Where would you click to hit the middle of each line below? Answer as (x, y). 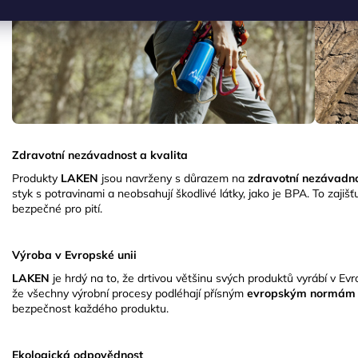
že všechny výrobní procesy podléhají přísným (129, 294)
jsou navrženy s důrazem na (173, 179)
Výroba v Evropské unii (74, 255)
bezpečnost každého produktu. (90, 309)
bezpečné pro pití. (57, 209)
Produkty (36, 179)
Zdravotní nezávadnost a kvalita (100, 155)
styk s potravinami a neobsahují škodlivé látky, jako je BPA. (161, 194)
